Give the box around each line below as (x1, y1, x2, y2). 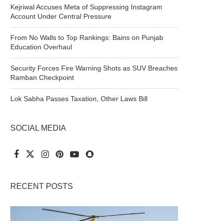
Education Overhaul (10, 43, 72, 51)
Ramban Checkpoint (10, 74, 74, 81)
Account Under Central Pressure (10, 12, 111, 20)
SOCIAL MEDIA (10, 124, 66, 132)
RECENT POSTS (10, 182, 73, 190)
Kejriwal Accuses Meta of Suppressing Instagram (10, 3, 162, 11)
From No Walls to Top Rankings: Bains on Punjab (10, 34, 163, 41)
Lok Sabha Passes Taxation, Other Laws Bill (10, 95, 147, 103)
